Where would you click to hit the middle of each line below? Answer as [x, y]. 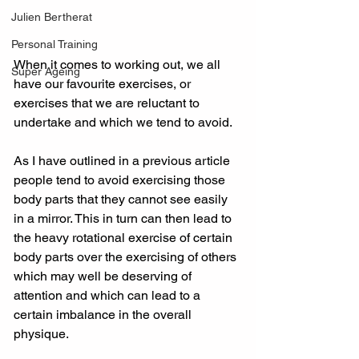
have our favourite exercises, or [104, 83]
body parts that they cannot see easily [122, 199]
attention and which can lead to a [109, 295]
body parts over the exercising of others [127, 256]
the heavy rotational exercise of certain [125, 237]
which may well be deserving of [104, 276]
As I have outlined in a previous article [123, 160]
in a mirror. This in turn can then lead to [124, 218]
